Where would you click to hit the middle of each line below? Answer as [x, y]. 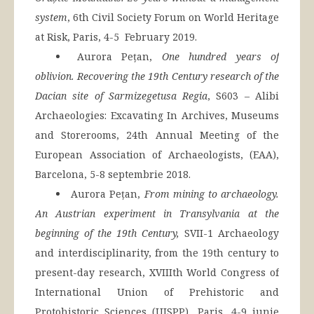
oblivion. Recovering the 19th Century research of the [157, 76]
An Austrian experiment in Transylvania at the [157, 214]
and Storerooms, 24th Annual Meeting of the [157, 135]
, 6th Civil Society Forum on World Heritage [173, 18]
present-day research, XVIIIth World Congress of [157, 273]
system [51, 18]
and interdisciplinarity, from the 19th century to [157, 253]
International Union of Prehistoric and [157, 292]
